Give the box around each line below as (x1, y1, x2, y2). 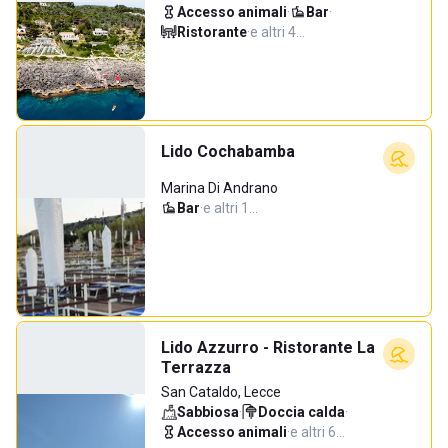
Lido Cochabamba (161, 142, 295, 161)
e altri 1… (203, 200, 258, 216)
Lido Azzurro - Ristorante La (161, 338, 375, 357)
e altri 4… (250, 24, 305, 40)
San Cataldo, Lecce (161, 384, 281, 400)
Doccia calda (258, 404, 345, 420)
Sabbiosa (177, 404, 239, 420)
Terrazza (161, 358, 231, 377)
